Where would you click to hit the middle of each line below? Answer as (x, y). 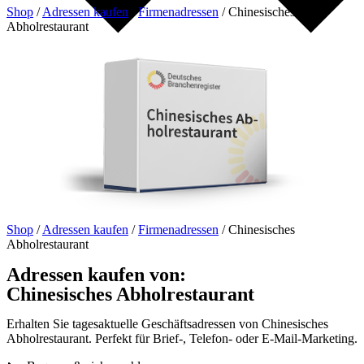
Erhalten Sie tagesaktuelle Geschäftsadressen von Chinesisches (167, 323)
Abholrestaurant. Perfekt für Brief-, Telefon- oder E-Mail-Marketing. (182, 338)
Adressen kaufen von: (96, 274)
